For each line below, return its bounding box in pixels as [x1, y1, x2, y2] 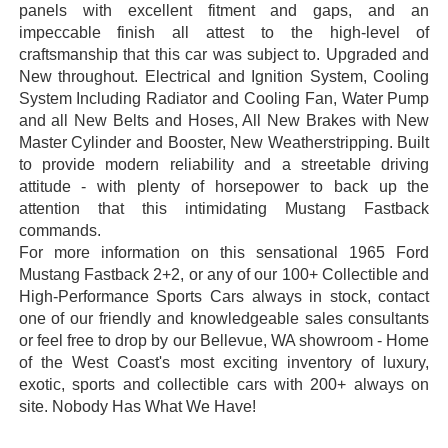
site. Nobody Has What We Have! [18, 398, 256, 416]
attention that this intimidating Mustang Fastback [18, 200, 430, 218]
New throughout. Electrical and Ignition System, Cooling [18, 68, 430, 86]
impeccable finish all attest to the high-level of [18, 24, 430, 42]
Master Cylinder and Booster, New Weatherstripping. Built [18, 134, 430, 152]
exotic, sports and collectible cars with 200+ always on [18, 376, 430, 394]
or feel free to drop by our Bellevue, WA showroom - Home [18, 332, 430, 350]
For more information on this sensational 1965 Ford [18, 244, 430, 262]
